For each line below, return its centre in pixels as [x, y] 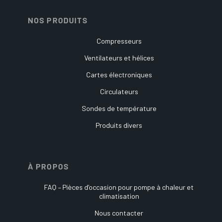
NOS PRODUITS [58, 20]
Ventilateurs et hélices [119, 57]
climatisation [119, 196]
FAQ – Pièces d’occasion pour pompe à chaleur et [119, 187]
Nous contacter [119, 213]
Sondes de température [119, 108]
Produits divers [119, 125]
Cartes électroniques [119, 74]
